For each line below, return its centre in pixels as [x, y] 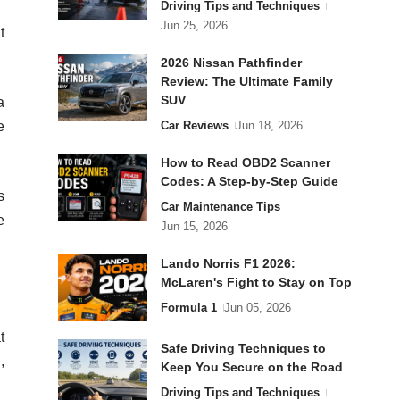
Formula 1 [188, 308]
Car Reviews [194, 125]
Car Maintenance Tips [220, 207]
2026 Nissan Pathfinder [231, 62]
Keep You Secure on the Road [251, 367]
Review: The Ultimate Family [246, 81]
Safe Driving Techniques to [243, 348]
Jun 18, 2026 [270, 125]
